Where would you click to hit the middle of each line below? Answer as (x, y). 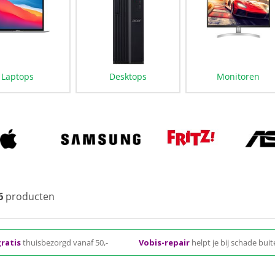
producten (29, 196)
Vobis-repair (165, 242)
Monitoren (238, 76)
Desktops (128, 76)
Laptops (18, 76)
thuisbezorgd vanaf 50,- (65, 242)
